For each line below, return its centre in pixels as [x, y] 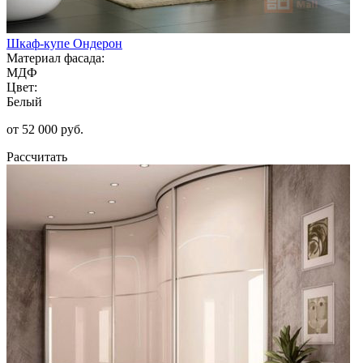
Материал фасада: [56, 58]
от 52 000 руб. [45, 129]
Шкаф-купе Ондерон [64, 43]
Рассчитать [37, 156]
